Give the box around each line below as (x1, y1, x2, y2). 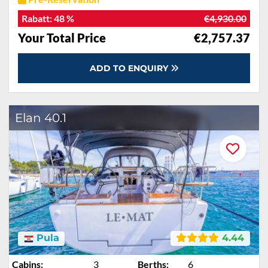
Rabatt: (22, 13, 54, 24)
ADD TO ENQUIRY (89, 63, 170, 74)
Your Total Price (18, 31, 106, 45)
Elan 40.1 (15, 111, 66, 125)
